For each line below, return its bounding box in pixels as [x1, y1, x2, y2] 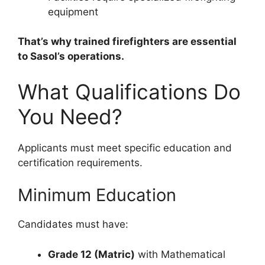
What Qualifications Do [18, 79, 241, 104]
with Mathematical [135, 248, 225, 260]
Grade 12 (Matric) [48, 248, 135, 260]
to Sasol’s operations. [18, 50, 124, 63]
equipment [48, 5, 98, 18]
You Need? [18, 104, 122, 129]
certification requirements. [18, 156, 143, 169]
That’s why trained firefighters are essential [18, 35, 237, 48]
